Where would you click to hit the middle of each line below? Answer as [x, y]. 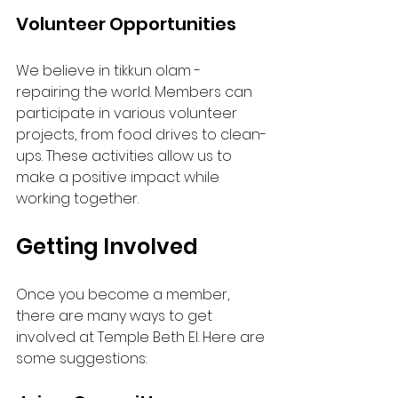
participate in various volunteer [128, 113]
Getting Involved [107, 247]
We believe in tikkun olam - [110, 71]
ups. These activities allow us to [126, 156]
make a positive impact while [119, 177]
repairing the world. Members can [136, 92]
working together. [77, 199]
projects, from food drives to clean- [141, 135]
